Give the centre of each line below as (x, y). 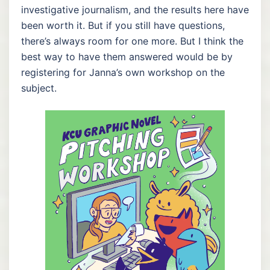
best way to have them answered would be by (127, 56)
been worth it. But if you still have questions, (123, 25)
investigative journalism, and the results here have (135, 9)
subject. (39, 88)
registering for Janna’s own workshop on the (123, 72)
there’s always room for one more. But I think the (132, 41)
